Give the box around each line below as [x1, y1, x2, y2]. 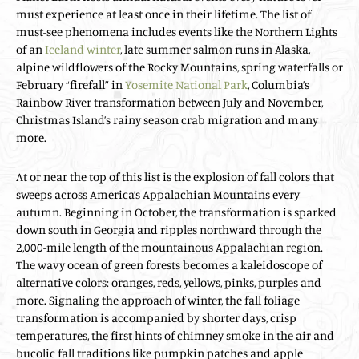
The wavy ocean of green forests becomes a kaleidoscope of [16, 256, 322, 272]
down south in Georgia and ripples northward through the [16, 221, 321, 237]
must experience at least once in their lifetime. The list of [16, 6, 311, 22]
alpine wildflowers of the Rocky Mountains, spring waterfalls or [16, 58, 343, 75]
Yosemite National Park [125, 76, 248, 92]
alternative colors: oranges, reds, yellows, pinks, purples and [16, 274, 321, 290]
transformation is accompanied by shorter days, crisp [16, 309, 296, 325]
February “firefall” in [16, 76, 125, 92]
